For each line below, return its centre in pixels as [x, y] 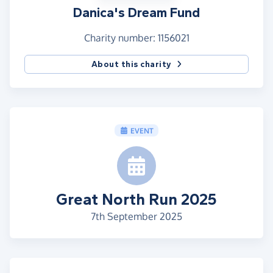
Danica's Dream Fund [136, 13]
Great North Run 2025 [136, 200]
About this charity [131, 65]
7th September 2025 [136, 217]
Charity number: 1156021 [136, 38]
